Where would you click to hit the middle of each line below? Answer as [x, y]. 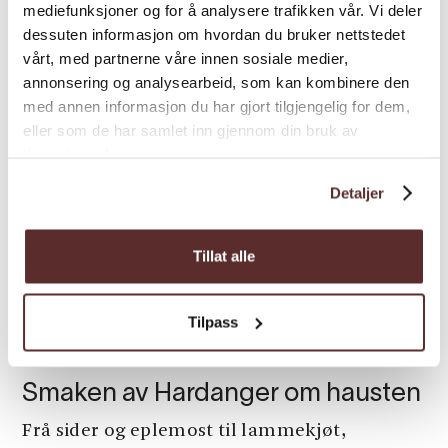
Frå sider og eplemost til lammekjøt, [184, 431]
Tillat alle [224, 256]
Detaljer [357, 192]
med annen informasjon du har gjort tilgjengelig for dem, [216, 105]
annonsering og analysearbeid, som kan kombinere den [216, 81]
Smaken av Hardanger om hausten [222, 394]
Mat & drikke [67, 360]
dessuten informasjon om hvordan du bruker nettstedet [214, 33]
